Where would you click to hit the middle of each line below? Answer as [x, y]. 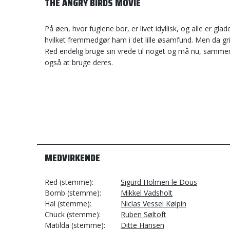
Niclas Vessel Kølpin [154, 204]
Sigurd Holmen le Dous [159, 182]
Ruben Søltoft [143, 214]
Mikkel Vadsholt [147, 193]
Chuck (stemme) [72, 214]
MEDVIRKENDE [72, 158]
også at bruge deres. [79, 62]
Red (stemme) [68, 182]
